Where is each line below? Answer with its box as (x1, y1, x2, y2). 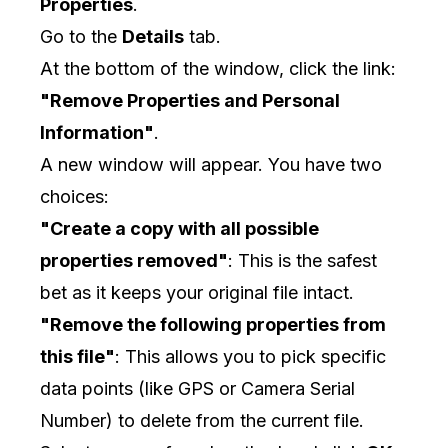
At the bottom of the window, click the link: (40, 58, 396, 79)
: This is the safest (228, 250, 377, 271)
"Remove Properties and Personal (40, 90, 340, 111)
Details (122, 26, 184, 47)
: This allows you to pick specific (115, 346, 386, 367)
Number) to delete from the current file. (40, 410, 364, 431)
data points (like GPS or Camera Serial (40, 378, 355, 399)
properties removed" (40, 250, 228, 271)
